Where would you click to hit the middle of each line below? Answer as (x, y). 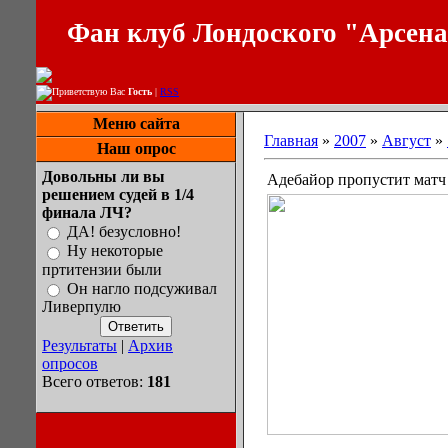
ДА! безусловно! (124, 232)
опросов (70, 363)
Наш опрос (136, 148)
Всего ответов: (94, 381)
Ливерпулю (81, 306)
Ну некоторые (115, 251)
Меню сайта (136, 123)
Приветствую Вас (90, 92)
